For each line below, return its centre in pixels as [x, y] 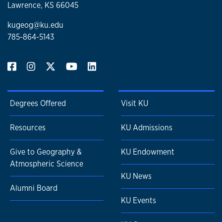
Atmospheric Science [47, 164]
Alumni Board [34, 188]
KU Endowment [148, 152]
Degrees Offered [38, 104]
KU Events [139, 201]
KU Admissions [147, 128]
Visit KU [135, 104]
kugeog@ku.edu [35, 25]
